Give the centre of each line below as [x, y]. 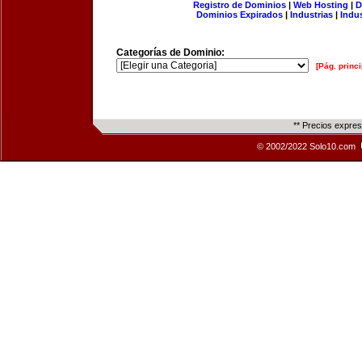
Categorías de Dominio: [170, 53]
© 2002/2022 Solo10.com [307, 146]
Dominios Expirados [240, 15]
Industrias [311, 15]
